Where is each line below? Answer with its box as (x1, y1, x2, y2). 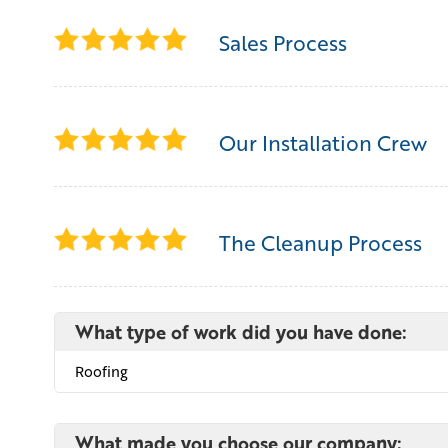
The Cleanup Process (218, 228, 422, 258)
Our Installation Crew (218, 128, 427, 158)
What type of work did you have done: (74, 318, 407, 346)
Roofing (74, 361, 128, 382)
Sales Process (218, 28, 347, 58)
